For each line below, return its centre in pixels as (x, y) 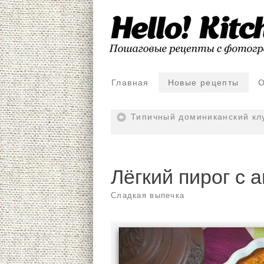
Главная (130, 83)
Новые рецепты (203, 83)
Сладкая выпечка (148, 196)
